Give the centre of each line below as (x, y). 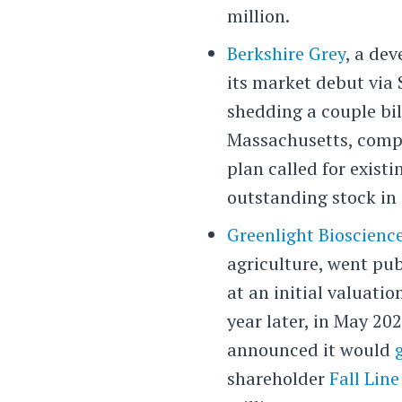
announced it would (311, 349)
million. (259, 15)
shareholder (279, 378)
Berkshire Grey (287, 53)
